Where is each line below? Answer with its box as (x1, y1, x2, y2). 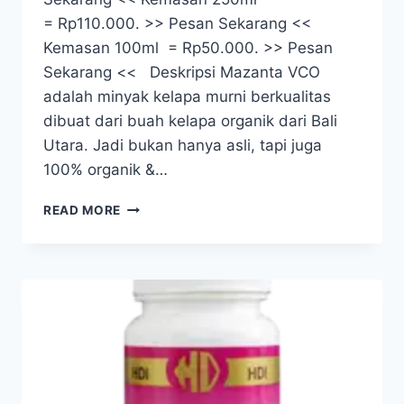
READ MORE (43, 202, 122, 217)
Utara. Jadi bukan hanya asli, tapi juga (43, 135, 322, 154)
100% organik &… (43, 160, 168, 179)
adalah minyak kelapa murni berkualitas (43, 87, 331, 106)
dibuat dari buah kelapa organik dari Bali (43, 111, 337, 130)
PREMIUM (120, 311, 182, 326)
